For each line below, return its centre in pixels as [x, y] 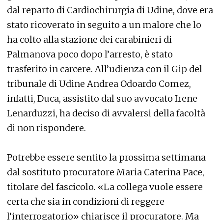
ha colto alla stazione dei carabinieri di [89, 40]
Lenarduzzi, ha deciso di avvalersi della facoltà [106, 113]
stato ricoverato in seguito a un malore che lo [104, 25]
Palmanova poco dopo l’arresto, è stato [90, 54]
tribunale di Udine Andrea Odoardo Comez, [99, 84]
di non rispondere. [46, 128]
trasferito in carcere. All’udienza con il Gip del [105, 69]
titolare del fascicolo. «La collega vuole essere [105, 187]
